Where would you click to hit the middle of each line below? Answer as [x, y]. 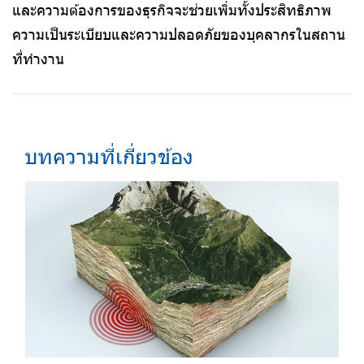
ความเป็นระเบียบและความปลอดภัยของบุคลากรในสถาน [179, 33]
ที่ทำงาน [38, 58]
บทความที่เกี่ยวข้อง [109, 155]
